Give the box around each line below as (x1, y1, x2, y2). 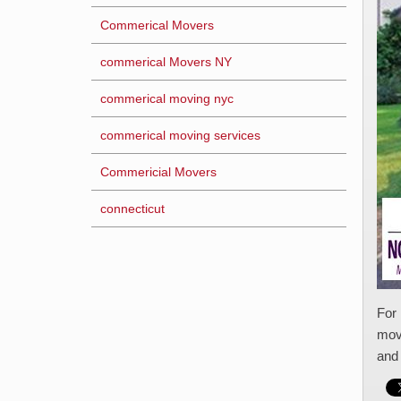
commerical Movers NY (100, 55, 232, 69)
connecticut (100, 201, 165, 216)
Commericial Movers (100, 165, 217, 179)
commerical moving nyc (100, 91, 234, 106)
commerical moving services (100, 128, 260, 142)
